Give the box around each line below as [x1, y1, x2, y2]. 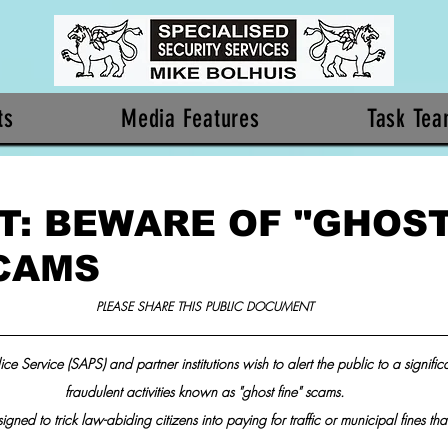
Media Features [121, 103, 260, 133]
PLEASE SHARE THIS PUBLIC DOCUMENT [95, 298, 313, 315]
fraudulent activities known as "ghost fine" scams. [64, 382, 344, 401]
